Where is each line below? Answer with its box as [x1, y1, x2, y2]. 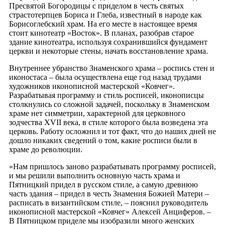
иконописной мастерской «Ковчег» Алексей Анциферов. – [9, 207, 211, 216]
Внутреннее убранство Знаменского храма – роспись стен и [9, 63, 214, 72]
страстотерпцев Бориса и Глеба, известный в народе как [9, 10, 202, 19]
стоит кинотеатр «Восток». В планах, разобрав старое [9, 28, 194, 37]
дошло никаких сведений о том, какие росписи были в [9, 136, 197, 145]
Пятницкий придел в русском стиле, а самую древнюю [9, 180, 198, 189]
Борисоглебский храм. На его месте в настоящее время [9, 19, 197, 28]
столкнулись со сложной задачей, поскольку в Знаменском [9, 99, 209, 108]
